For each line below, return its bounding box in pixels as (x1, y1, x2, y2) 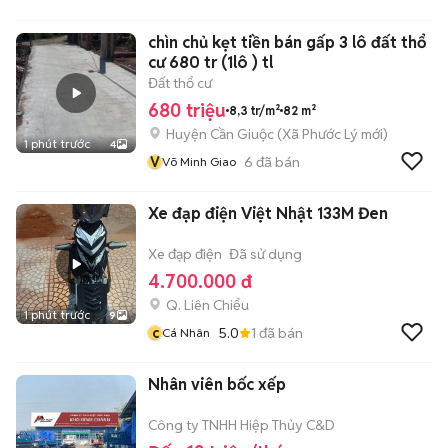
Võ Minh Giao (162, 154, 236, 169)
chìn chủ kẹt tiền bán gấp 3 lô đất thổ (148, 32, 426, 53)
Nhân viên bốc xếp (148, 374, 286, 395)
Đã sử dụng (229, 245, 302, 263)
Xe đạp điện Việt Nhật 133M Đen (148, 203, 388, 224)
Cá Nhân (162, 325, 210, 340)
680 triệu (148, 99, 226, 122)
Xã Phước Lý (282, 125, 358, 143)
